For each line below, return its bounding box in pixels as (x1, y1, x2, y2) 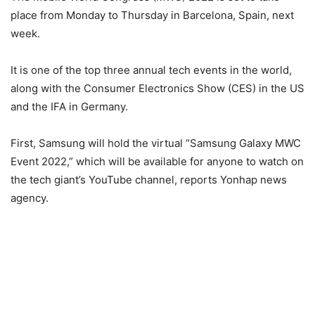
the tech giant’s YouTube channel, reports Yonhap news (11, 173, 287, 186)
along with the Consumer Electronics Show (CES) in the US (11, 82, 304, 95)
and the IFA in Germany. (11, 100, 128, 113)
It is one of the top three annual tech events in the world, (11, 63, 292, 77)
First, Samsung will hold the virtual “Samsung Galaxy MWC (11, 136, 301, 150)
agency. (11, 191, 49, 205)
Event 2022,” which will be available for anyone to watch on (11, 155, 304, 168)
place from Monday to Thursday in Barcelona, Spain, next (11, 8, 294, 22)
